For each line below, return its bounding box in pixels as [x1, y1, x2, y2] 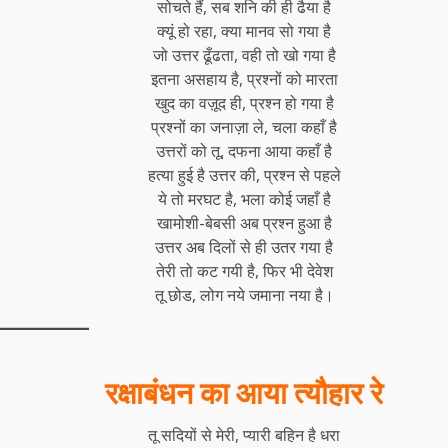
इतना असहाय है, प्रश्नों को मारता [150, 67, 338, 90]
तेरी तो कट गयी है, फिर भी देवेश [155, 259, 333, 282]
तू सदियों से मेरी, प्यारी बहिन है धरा [148, 423, 341, 446]
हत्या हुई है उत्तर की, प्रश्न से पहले [147, 163, 341, 186]
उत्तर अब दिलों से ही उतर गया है [155, 235, 334, 258]
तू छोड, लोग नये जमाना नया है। [154, 283, 334, 306]
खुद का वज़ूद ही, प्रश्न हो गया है [154, 91, 334, 114]
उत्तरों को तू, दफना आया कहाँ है [156, 139, 333, 162]
